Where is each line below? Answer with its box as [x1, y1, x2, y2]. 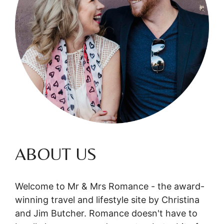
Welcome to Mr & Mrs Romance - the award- [15, 181, 204, 192]
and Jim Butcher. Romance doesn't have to [15, 208, 197, 219]
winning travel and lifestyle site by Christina [15, 194, 199, 205]
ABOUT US [15, 144, 96, 164]
